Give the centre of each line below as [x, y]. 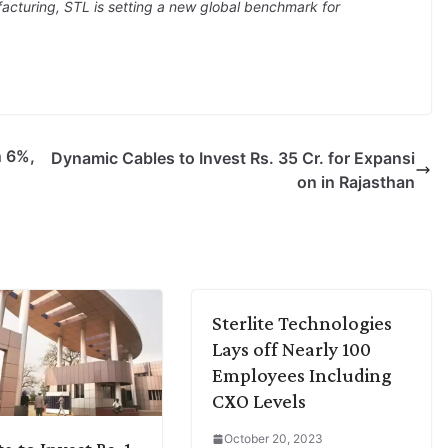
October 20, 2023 [273, 438]
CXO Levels [259, 401]
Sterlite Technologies [302, 323]
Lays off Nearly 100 [291, 349]
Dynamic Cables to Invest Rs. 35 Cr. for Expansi [233, 158]
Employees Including [302, 375]
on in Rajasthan [356, 182]
